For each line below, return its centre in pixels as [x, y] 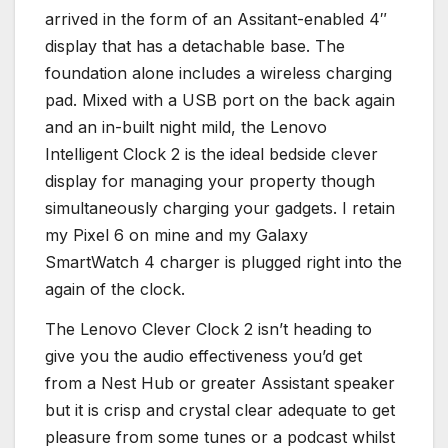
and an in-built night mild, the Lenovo [186, 127]
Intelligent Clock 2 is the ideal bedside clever [211, 154]
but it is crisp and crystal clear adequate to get [220, 409]
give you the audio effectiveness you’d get [203, 355]
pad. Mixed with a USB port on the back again [220, 100]
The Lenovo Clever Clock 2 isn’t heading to [208, 328]
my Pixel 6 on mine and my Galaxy [176, 235]
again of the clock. [115, 289]
